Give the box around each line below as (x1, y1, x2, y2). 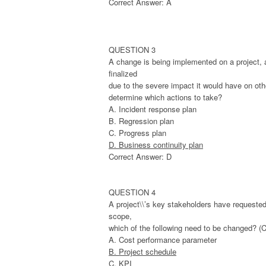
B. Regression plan (109, 115, 174, 127)
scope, (109, 210, 132, 222)
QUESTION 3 (109, 44, 156, 56)
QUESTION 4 (109, 186, 156, 198)
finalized (109, 68, 137, 80)
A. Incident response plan (109, 103, 197, 115)
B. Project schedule (109, 246, 176, 258)
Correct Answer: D (109, 151, 172, 163)
